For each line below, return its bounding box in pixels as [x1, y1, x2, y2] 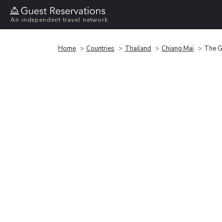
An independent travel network [10, 16, 109, 24]
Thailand [125, 44, 151, 53]
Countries [86, 44, 114, 53]
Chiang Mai [162, 44, 194, 53]
